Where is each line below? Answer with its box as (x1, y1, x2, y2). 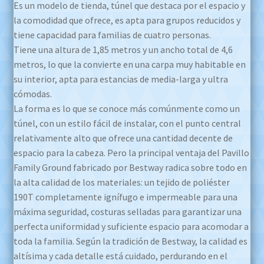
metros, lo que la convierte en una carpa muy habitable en (13, 58, 246, 71)
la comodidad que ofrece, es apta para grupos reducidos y (13, 14, 240, 27)
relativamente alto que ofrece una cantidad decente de (13, 132, 233, 144)
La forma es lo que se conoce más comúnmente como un (13, 103, 240, 115)
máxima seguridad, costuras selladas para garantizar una (13, 206, 242, 218)
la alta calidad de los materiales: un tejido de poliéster (13, 176, 230, 189)
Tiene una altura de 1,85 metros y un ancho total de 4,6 (13, 44, 233, 56)
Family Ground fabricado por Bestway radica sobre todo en (13, 161, 247, 174)
